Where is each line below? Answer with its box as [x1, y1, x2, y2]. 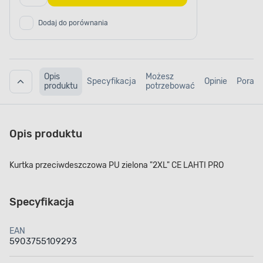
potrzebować [145, 81, 195, 92]
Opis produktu [9, 127, 82, 141]
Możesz [145, 72, 174, 82]
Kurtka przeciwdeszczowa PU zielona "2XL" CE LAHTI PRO [9, 160, 224, 171]
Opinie [204, 76, 227, 87]
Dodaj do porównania [38, 19, 108, 28]
